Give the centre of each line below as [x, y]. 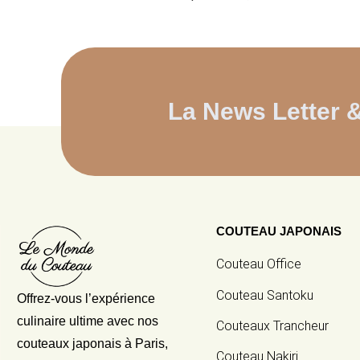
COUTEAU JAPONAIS [279, 231]
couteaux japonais [69, 344]
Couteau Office [259, 264]
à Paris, [145, 344]
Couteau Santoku [265, 295]
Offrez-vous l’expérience [86, 299]
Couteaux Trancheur [273, 325]
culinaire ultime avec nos [88, 321]
